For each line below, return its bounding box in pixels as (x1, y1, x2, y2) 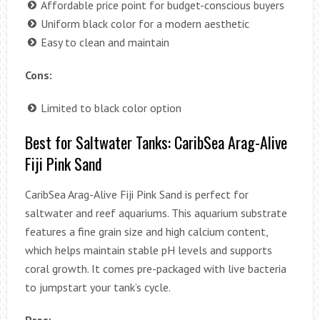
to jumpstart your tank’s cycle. (24, 279, 171, 294)
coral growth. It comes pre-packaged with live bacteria (24, 261, 286, 276)
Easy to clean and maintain (40, 34, 169, 49)
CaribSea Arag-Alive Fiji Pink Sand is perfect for (24, 186, 249, 201)
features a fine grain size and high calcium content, (24, 224, 268, 239)
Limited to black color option (40, 100, 181, 115)
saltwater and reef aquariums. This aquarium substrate (24, 205, 287, 220)
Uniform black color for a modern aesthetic (40, 16, 249, 31)
